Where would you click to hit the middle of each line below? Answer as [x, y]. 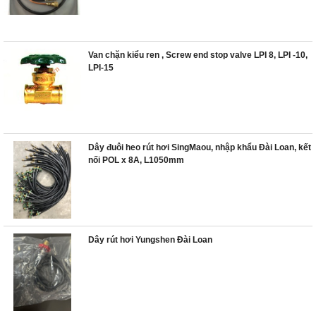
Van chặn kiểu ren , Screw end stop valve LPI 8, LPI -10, [198, 55]
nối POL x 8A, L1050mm [136, 160]
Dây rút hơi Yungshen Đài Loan [150, 240]
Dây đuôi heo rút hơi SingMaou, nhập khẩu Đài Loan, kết [200, 147]
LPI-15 [101, 68]
